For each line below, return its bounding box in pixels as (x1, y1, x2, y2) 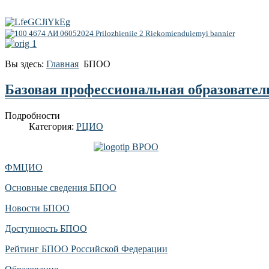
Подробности (5, 110, 60, 121)
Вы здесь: (5, 58, 46, 69)
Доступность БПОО (5, 223, 87, 234)
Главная (46, 58, 79, 69)
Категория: (29, 121, 76, 131)
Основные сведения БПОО (5, 182, 116, 193)
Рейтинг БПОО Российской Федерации (5, 243, 168, 254)
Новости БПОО (5, 202, 70, 213)
